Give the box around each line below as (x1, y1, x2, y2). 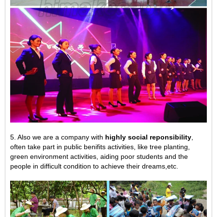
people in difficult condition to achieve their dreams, (10, 162, 167, 170)
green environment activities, (10, 152, 100, 160)
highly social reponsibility (105, 133, 191, 141)
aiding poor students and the (100, 152, 188, 160)
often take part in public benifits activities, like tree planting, (10, 142, 190, 151)
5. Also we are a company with (10, 133, 105, 141)
